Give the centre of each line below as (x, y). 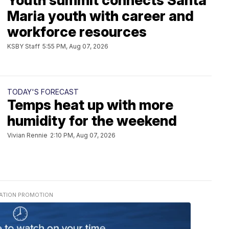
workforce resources (77, 32)
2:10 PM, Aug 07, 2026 (83, 135)
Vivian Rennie (27, 135)
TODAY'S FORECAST (43, 92)
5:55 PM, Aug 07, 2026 (75, 46)
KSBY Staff (24, 46)
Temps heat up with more (90, 105)
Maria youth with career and (100, 16)
